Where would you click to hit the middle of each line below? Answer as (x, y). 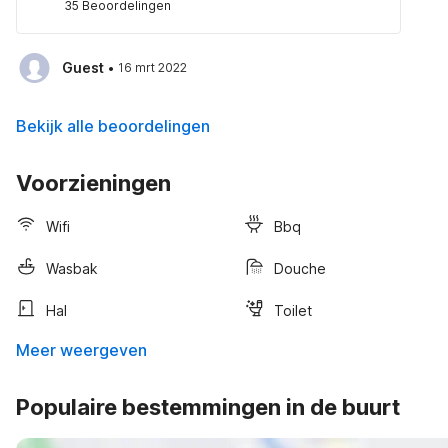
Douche (300, 268)
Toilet (293, 310)
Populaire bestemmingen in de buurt (208, 407)
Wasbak (72, 268)
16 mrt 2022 (152, 67)
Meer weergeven (81, 350)
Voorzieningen (93, 183)
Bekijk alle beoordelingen (113, 126)
